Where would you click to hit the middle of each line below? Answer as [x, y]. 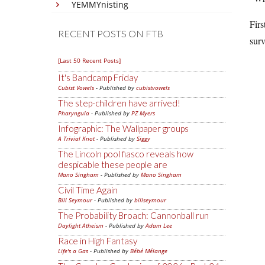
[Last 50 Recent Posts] [89, 60]
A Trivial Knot [76, 138]
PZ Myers [143, 113]
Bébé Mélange [149, 251]
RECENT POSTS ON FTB [111, 33]
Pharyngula [74, 113]
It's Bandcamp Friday [98, 77]
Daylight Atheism [81, 225]
